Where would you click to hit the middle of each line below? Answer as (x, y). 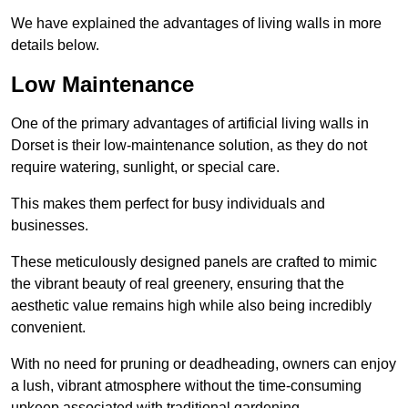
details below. (55, 46)
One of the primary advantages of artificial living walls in (190, 124)
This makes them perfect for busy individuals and (168, 204)
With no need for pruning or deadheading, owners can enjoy (204, 364)
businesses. (50, 226)
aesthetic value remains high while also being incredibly (191, 306)
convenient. (48, 328)
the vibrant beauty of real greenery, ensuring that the (178, 284)
